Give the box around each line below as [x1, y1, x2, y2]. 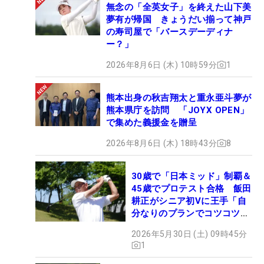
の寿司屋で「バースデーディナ [106, 26, 233, 37]
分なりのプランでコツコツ [131, 207, 240, 219]
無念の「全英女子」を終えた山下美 [106, 1, 252, 12]
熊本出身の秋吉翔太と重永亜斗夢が [106, 92, 252, 103]
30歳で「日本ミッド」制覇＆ [131, 170, 252, 181]
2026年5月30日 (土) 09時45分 [131, 229, 247, 239]
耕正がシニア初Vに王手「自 [131, 195, 247, 206]
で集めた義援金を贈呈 [106, 117, 197, 128]
